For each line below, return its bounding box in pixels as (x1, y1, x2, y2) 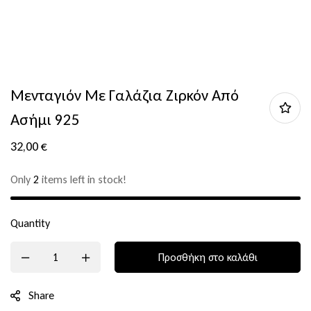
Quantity (10, 217, 50, 230)
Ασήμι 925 (10, 110, 80, 129)
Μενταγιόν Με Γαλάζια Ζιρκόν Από (10, 85, 239, 105)
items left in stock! (39, 173, 126, 186)
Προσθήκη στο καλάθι (158, 251, 258, 264)
